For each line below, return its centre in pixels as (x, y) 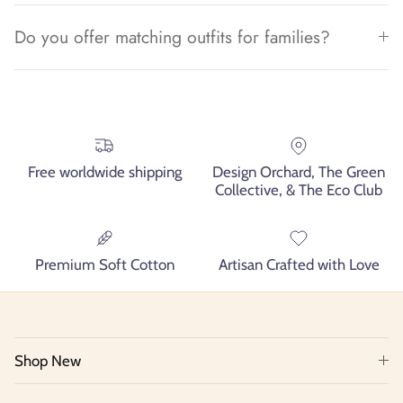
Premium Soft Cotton (104, 265)
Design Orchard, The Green (299, 172)
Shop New (48, 361)
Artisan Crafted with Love (299, 265)
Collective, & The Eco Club (299, 190)
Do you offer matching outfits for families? (172, 36)
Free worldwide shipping (104, 172)
